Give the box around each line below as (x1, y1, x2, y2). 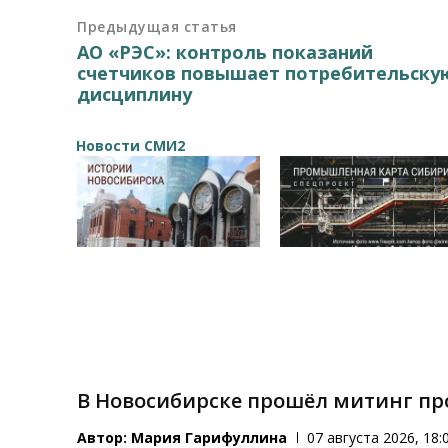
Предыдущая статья (77, 16, 237, 36)
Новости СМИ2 (76, 135, 185, 155)
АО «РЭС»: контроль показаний (77, 39, 374, 64)
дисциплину (77, 81, 193, 106)
